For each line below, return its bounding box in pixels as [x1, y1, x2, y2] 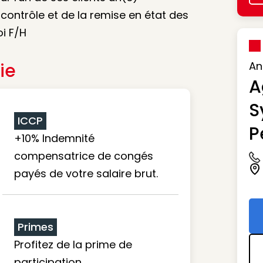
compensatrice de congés [14, 149, 153, 163]
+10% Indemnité [14, 131, 95, 146]
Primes [18, 220, 53, 234]
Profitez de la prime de [14, 237, 132, 252]
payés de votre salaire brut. [14, 166, 158, 181]
